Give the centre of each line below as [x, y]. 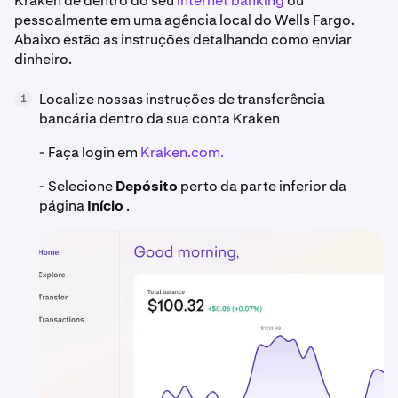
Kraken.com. [182, 152]
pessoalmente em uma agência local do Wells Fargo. [184, 20]
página [63, 206]
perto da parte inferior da [262, 186]
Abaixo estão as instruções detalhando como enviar [183, 40]
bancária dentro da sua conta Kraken [159, 119]
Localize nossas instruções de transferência [182, 99]
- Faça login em [90, 152]
